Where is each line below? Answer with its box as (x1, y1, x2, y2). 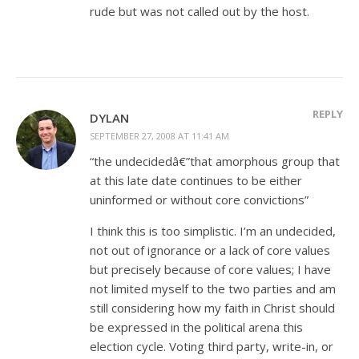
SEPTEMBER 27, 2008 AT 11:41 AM (90, 130, 229, 142)
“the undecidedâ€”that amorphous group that (90, 153, 340, 169)
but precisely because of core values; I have (90, 261, 331, 277)
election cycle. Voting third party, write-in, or (90, 338, 333, 354)
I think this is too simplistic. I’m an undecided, (90, 223, 336, 239)
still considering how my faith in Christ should (90, 300, 335, 316)
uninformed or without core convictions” (90, 192, 309, 208)
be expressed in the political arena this (90, 319, 303, 335)
